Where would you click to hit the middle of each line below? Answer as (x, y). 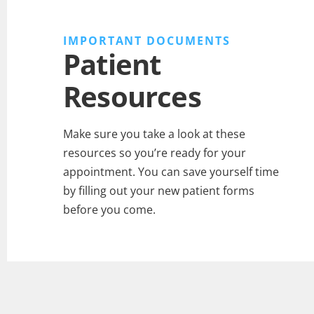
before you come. (109, 209)
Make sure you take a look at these (154, 134)
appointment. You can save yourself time (171, 171)
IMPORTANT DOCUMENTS (147, 40)
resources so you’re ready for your (155, 152)
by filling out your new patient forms (159, 190)
